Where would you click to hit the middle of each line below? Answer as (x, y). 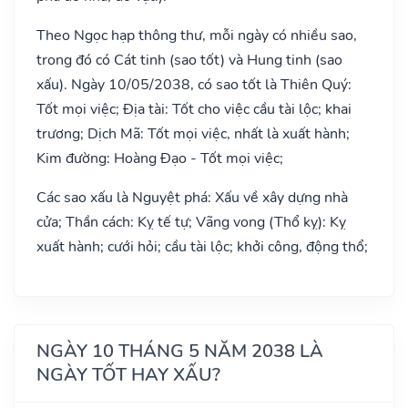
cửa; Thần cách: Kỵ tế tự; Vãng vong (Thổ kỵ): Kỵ (191, 222)
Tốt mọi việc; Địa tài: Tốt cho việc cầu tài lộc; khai (194, 109)
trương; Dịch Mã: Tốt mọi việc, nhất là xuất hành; (193, 133)
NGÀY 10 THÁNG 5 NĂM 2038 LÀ (180, 351)
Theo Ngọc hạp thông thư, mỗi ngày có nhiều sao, (197, 35)
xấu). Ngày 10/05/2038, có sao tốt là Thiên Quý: (194, 84)
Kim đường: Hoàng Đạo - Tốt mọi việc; (160, 158)
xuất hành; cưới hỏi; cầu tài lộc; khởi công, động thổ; (202, 246)
